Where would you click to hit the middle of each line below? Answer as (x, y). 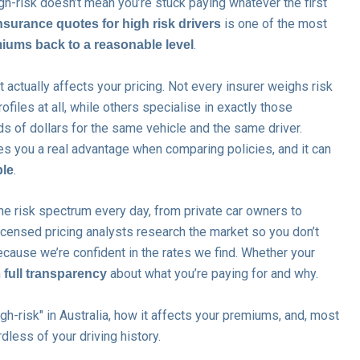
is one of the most (274, 24)
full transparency (55, 274)
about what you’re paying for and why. (213, 274)
